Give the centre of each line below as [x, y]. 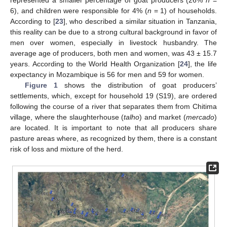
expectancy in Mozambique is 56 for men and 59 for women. [107, 74]
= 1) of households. [184, 10]
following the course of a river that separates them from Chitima [113, 106]
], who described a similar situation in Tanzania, [140, 21]
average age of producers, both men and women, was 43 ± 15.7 [113, 53]
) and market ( [163, 117]
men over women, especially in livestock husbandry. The [113, 42]
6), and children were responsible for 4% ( [79, 10]
